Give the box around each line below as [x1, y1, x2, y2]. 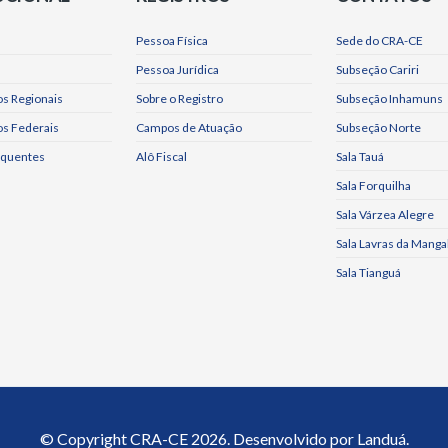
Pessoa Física [136, 33, 208, 48]
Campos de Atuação [136, 120, 242, 135]
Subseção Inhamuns [336, 91, 443, 106]
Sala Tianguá [336, 265, 401, 280]
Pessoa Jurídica [136, 62, 219, 77]
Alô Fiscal [136, 149, 187, 164]
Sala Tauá [336, 149, 384, 164]
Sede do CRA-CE [336, 33, 423, 48]
